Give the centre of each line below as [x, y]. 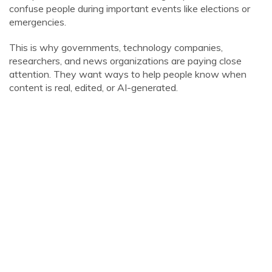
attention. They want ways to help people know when [128, 74]
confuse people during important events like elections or [130, 8]
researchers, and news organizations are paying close [125, 61]
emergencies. [38, 22]
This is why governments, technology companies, [116, 47]
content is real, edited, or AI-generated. [93, 87]
